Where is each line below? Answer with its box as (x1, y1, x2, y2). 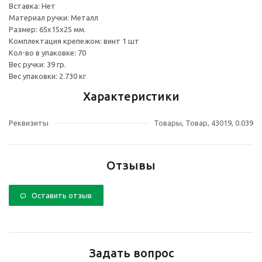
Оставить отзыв (32, 191, 92, 200)
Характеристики (82, 89, 180, 104)
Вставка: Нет (9, 2, 56, 11)
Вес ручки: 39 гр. (9, 60, 66, 69)
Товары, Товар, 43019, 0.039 (154, 119, 253, 127)
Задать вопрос (88, 246, 174, 260)
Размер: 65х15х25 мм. (9, 25, 86, 34)
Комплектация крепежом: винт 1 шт (9, 37, 139, 46)
